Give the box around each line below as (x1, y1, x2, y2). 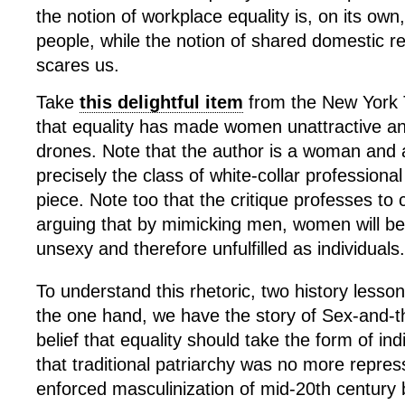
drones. (36, 141, 102, 161)
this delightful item (80, 92, 243, 112)
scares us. (36, 55, 119, 75)
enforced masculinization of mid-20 (36, 379, 316, 399)
